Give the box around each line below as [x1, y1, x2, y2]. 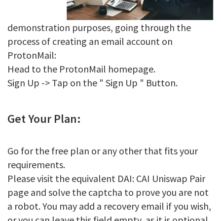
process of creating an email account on [7, 35, 173, 47]
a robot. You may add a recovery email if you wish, [7, 200, 211, 212]
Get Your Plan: [7, 111, 83, 126]
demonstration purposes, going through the [7, 21, 191, 34]
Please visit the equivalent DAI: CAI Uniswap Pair [7, 172, 205, 184]
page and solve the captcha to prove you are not [7, 186, 209, 198]
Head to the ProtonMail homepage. [7, 63, 155, 75]
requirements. [7, 158, 65, 171]
